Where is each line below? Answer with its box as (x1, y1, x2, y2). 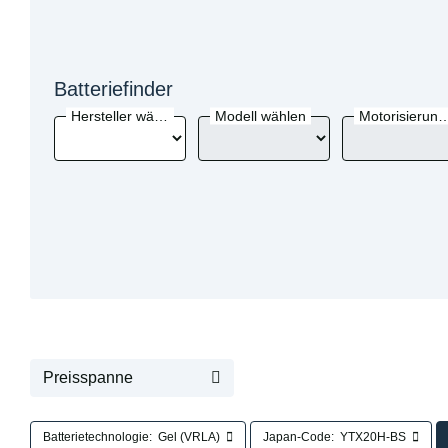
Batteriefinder (54, 78, 173, 101)
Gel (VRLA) (158, 430, 220, 445)
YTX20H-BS (340, 430, 406, 445)
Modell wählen (215, 108, 306, 124)
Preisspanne (43, 369, 133, 387)
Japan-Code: (263, 430, 334, 445)
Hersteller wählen (154, 108, 168, 124)
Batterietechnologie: (43, 430, 152, 445)
